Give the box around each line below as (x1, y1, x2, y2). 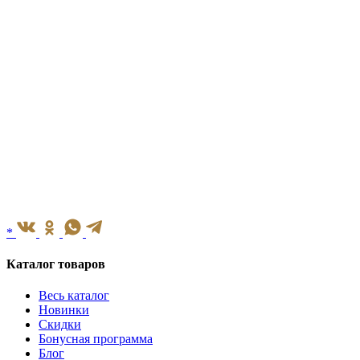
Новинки (39, 303, 89, 317)
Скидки (39, 317, 81, 332)
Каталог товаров (6, 257, 105, 272)
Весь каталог (39, 288, 109, 303)
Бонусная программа (39, 332, 153, 346)
